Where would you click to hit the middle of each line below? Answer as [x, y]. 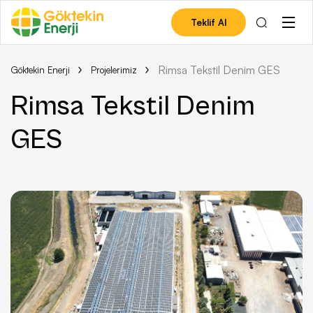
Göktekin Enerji [40, 70]
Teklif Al [209, 22]
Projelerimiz [114, 70]
